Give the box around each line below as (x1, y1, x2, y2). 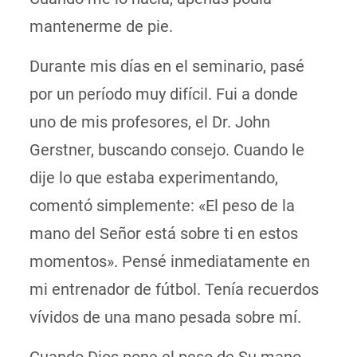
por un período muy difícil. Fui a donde (29, 84, 298, 104)
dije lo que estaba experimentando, (29, 168, 278, 187)
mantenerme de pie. (29, 17, 173, 36)
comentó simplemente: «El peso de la (29, 196, 295, 215)
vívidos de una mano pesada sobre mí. (29, 308, 305, 327)
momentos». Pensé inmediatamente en (29, 252, 310, 271)
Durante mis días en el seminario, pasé (29, 57, 304, 76)
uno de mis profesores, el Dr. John (29, 112, 270, 131)
